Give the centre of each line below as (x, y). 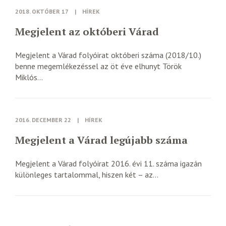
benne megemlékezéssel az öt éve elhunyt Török (98, 66)
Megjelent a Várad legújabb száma (101, 140)
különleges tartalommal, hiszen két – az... (87, 175)
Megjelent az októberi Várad (87, 32)
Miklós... (29, 77)
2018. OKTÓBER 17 (42, 12)
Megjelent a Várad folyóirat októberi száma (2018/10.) (108, 55)
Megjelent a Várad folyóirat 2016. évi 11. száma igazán (108, 164)
